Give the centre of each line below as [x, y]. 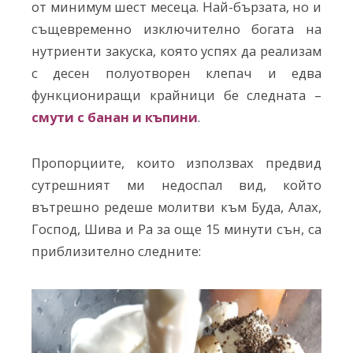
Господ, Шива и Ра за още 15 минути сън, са [176, 229]
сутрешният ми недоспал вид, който [176, 184]
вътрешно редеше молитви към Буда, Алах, [176, 206]
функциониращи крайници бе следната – [176, 95]
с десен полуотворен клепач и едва [176, 73]
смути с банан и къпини [115, 117]
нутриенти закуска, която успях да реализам [176, 51]
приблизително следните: [116, 251]
